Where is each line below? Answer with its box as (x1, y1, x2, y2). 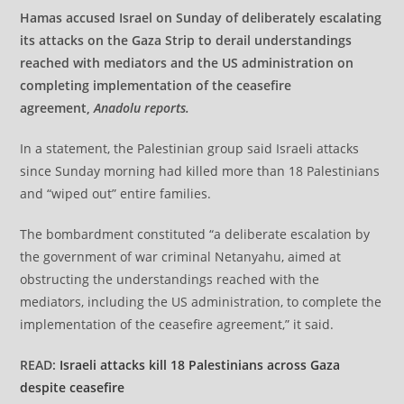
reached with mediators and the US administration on (20, 54, 354, 72)
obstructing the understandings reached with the (20, 271, 320, 289)
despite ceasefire (20, 379, 125, 397)
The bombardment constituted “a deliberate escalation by (20, 225, 371, 243)
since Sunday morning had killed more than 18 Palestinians (20, 162, 381, 180)
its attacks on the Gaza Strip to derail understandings (20, 32, 353, 50)
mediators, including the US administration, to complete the (20, 293, 382, 311)
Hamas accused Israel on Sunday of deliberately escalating (20, 9, 382, 27)
